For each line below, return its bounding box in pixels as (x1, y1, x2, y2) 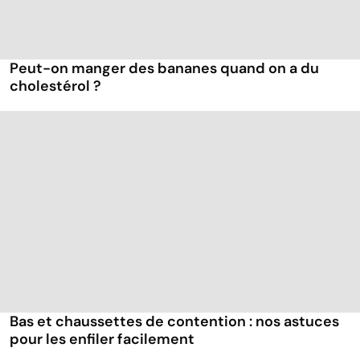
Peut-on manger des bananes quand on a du (10, 59, 319, 79)
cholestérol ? (10, 76, 101, 96)
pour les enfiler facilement (10, 329, 194, 350)
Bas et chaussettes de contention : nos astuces (10, 312, 339, 332)
